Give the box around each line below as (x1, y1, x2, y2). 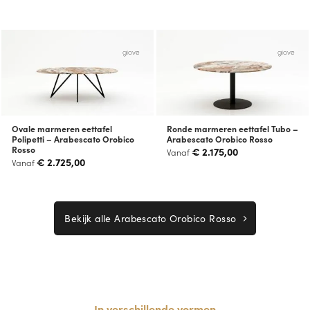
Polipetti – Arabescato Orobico (11, 133, 134, 145)
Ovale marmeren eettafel (11, 122, 112, 135)
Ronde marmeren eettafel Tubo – (166, 122, 298, 135)
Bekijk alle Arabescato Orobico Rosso (64, 211, 237, 225)
